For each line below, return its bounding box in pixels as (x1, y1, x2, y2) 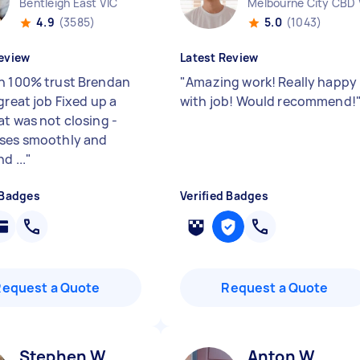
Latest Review (180, 50, 259, 65)
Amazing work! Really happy (186, 73, 358, 91)
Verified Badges (180, 188, 268, 203)
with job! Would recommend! (180, 92, 356, 110)
